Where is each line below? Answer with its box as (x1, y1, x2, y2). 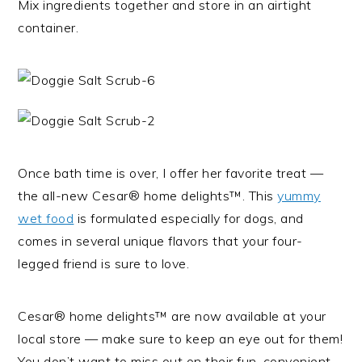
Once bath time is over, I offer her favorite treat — (18, 165, 324, 182)
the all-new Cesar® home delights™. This (18, 187, 278, 204)
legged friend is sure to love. (18, 255, 190, 272)
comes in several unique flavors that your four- (18, 233, 303, 250)
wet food (18, 210, 74, 227)
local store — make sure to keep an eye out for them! (18, 330, 343, 347)
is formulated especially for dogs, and (74, 210, 304, 227)
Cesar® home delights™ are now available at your (18, 308, 326, 325)
